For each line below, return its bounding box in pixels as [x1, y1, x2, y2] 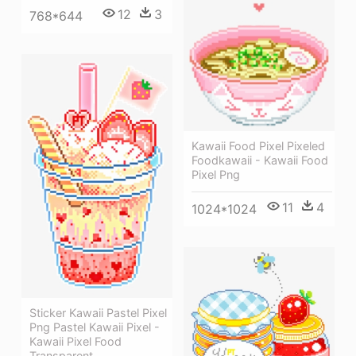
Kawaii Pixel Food [29, 335, 122, 349]
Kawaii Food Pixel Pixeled [192, 138, 325, 153]
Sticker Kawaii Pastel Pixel [29, 306, 167, 320]
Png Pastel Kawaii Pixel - [29, 320, 160, 335]
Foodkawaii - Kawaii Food [192, 153, 328, 167]
